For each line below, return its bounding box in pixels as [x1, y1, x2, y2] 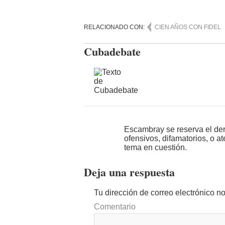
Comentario [94, 202, 136, 211]
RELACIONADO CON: [84, 23, 146, 31]
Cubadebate [84, 43, 141, 60]
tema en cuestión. [124, 143, 187, 152]
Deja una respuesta [84, 163, 175, 180]
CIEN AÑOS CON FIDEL [155, 23, 221, 31]
